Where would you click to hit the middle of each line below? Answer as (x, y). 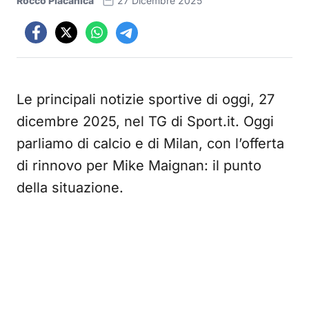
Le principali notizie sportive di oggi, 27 (146, 99)
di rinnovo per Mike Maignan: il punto (139, 166)
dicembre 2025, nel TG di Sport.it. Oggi (145, 121)
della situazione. (70, 188)
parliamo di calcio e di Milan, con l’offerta (150, 143)
